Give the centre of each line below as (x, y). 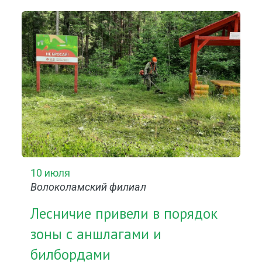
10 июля (51, 173)
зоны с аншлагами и (96, 234)
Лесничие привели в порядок (124, 213)
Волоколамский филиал (89, 187)
